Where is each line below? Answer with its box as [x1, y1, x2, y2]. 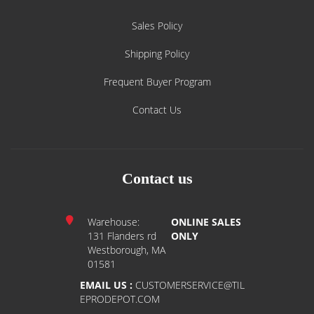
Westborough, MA [88, 243, 165, 257]
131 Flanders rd [88, 229, 156, 243]
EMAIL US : [80, 278, 132, 292]
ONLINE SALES [171, 215, 242, 228]
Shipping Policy [125, 47, 189, 60]
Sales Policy [132, 19, 182, 32]
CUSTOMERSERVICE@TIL [132, 278, 245, 292]
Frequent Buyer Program [103, 75, 211, 88]
